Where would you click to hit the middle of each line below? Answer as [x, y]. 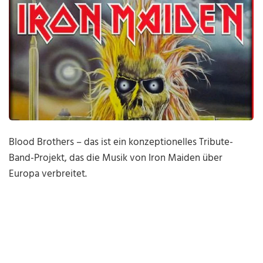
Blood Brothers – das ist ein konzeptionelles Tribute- [121, 143]
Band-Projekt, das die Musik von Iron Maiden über [116, 159]
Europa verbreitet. [48, 174]
